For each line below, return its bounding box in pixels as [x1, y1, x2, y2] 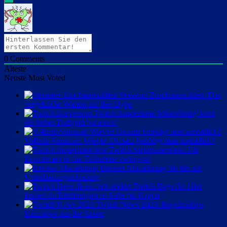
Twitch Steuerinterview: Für [109, 145, 199, 155]
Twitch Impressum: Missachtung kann [94, 109, 215, 118]
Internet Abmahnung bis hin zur [100, 164, 202, 173]
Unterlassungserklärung [24, 173, 100, 182]
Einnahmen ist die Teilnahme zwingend [24, 155, 150, 164]
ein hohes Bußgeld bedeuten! [24, 118, 118, 127]
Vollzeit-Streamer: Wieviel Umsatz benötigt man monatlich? [24, 136, 215, 145]
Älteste [4, 64, 26, 73]
